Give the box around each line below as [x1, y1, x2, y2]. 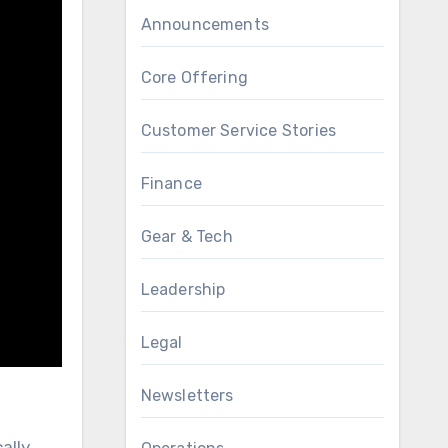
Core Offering [140, 68, 249, 87]
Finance [140, 174, 202, 193]
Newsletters [140, 386, 234, 405]
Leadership [140, 280, 226, 299]
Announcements [140, 15, 270, 34]
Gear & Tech [140, 227, 233, 246]
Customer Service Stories [140, 121, 337, 140]
